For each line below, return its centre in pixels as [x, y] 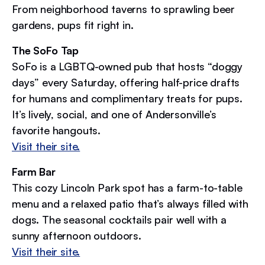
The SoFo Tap [46, 50]
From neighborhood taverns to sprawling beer [124, 9]
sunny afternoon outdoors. [77, 235]
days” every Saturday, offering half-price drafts [126, 82]
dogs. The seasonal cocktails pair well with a [119, 219]
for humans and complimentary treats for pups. [127, 98]
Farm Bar [34, 171]
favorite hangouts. [56, 130]
